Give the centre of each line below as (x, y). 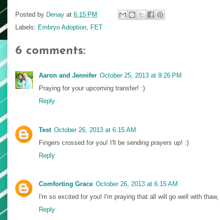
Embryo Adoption (62, 27)
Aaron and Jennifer (68, 76)
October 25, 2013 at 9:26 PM (141, 76)
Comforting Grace (66, 184)
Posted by (31, 14)
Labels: (27, 27)
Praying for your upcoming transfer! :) (92, 88)
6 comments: (50, 51)
